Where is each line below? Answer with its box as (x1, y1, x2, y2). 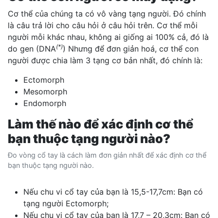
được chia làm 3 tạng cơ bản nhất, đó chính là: (29, 55, 202, 65)
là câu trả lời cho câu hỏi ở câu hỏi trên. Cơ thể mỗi (8, 20, 198, 30)
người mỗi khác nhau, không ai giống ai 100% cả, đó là (8, 32, 209, 42)
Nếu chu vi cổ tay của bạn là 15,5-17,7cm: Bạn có (23, 186, 203, 197)
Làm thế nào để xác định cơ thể (8, 116, 193, 131)
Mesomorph (23, 86, 67, 96)
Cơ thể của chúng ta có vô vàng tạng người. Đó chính (8, 8, 206, 18)
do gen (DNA (8, 43, 56, 54)
